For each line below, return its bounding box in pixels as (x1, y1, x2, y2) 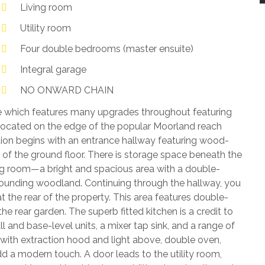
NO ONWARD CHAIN (20, 85, 114, 96)
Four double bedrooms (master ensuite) (20, 43, 194, 54)
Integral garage (20, 64, 87, 75)
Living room (20, 2, 73, 13)
